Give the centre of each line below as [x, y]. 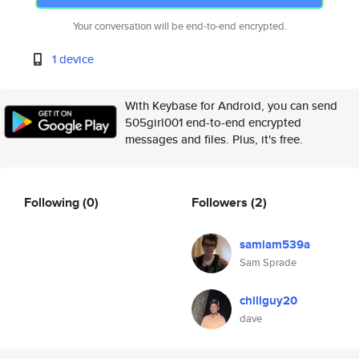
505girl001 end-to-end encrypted [213, 122]
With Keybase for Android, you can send [231, 105]
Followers [221, 202]
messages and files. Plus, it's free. [214, 139]
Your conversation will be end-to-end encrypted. [179, 26]
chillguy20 [268, 301]
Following [53, 202]
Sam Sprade [268, 262]
